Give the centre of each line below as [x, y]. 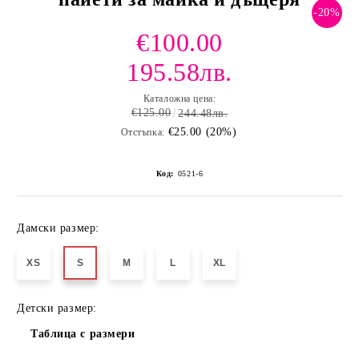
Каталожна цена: [179, 99]
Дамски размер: [58, 228]
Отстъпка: [143, 133]
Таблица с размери [83, 334]
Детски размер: [57, 309]
